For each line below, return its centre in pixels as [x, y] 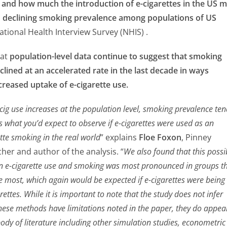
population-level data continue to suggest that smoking [116, 56]
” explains [120, 137]
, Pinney [196, 137]
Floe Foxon [160, 137]
